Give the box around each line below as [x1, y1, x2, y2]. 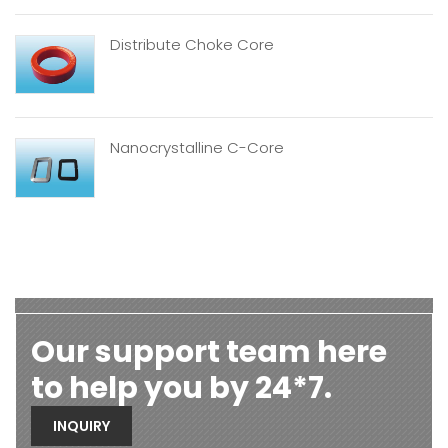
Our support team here [31, 330, 387, 373]
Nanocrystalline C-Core [110, 137, 284, 159]
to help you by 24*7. [31, 366, 332, 409]
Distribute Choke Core [110, 33, 274, 55]
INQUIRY [53, 415, 110, 436]
